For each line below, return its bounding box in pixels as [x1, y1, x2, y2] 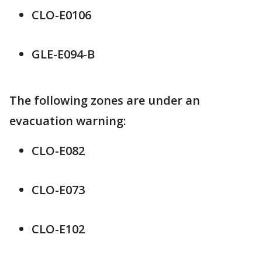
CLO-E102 [32, 220, 85, 237]
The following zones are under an [9, 92, 200, 108]
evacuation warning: [9, 112, 126, 129]
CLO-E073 [32, 181, 85, 198]
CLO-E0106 [32, 6, 91, 23]
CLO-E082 [32, 142, 85, 158]
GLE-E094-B [32, 46, 95, 62]
